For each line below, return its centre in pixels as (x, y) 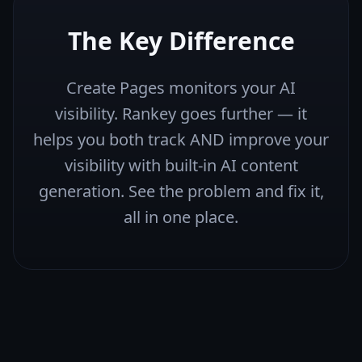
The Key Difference (181, 41)
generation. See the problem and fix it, (181, 191)
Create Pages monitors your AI (181, 88)
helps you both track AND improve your (181, 139)
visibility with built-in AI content (181, 165)
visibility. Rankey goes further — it (181, 114)
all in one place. (181, 217)
